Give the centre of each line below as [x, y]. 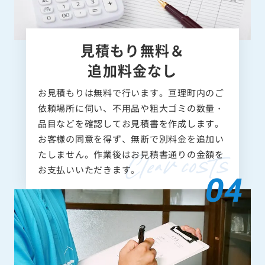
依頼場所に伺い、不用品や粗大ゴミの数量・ [131, 108]
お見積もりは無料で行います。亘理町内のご [131, 92]
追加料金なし [132, 70]
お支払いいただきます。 [89, 169]
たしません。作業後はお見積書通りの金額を [131, 154]
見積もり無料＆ [132, 50]
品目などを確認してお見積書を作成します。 [131, 123]
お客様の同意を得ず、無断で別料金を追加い [131, 138]
